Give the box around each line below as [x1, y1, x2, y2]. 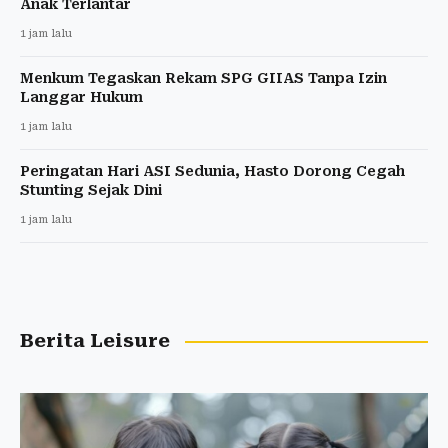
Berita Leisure [20, 330, 170, 353]
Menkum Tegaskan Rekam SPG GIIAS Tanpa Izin [20, 70, 387, 87]
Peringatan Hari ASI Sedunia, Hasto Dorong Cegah [20, 163, 405, 180]
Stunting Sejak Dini [20, 182, 162, 199]
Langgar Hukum [20, 89, 143, 106]
